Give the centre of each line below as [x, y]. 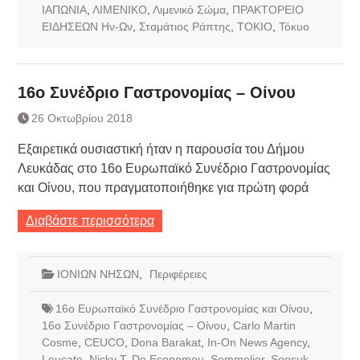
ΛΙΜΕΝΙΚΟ [119, 9]
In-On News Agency [257, 342]
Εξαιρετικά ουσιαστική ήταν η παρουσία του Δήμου [161, 149]
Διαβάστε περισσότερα [90, 220]
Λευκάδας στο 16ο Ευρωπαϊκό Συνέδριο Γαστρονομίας [174, 168]
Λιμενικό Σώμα [189, 9]
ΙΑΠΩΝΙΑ [64, 9]
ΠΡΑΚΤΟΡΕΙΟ [268, 9]
